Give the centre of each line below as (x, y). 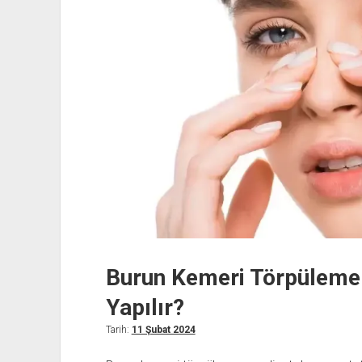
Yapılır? (145, 307)
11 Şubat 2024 (163, 329)
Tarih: (118, 329)
